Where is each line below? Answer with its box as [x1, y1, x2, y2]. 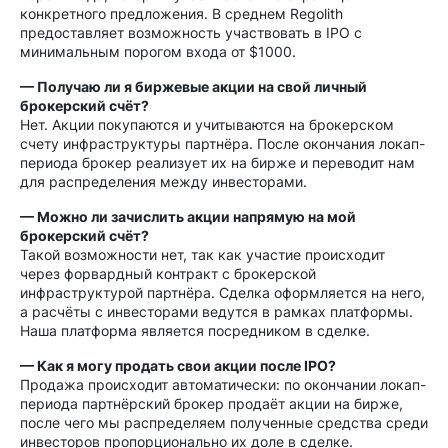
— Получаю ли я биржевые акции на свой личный [20, 78, 367, 95]
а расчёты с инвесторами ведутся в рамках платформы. [20, 303, 413, 320]
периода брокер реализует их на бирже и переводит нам [20, 154, 415, 171]
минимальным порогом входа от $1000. [20, 43, 296, 60]
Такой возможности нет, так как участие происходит [20, 246, 385, 263]
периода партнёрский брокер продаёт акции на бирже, [20, 395, 403, 412]
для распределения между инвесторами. [20, 173, 307, 190]
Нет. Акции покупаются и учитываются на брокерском [20, 116, 394, 133]
